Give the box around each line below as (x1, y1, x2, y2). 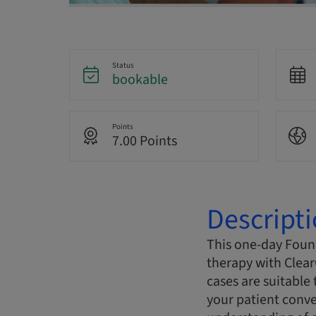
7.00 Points (111, 131, 177, 152)
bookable (111, 70, 168, 90)
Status (111, 60, 134, 71)
